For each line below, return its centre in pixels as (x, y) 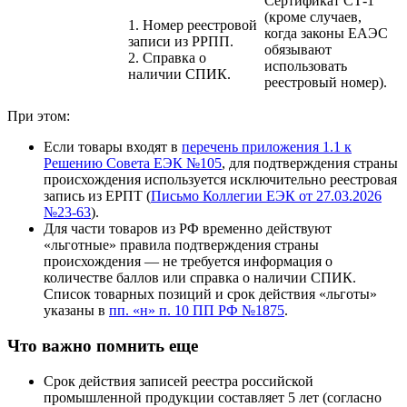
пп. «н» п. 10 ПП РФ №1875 (197, 311)
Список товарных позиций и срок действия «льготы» (210, 294)
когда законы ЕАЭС (326, 34)
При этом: (39, 116)
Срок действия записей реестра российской (179, 381)
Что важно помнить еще (103, 346)
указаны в (76, 311)
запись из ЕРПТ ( (97, 196)
